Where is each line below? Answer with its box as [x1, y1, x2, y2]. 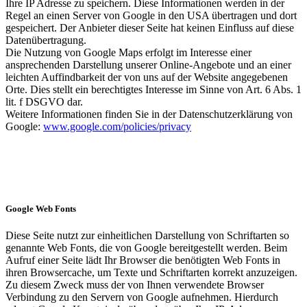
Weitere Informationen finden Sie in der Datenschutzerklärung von [5, 108, 293, 120]
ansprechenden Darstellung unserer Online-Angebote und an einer [5, 58, 291, 71]
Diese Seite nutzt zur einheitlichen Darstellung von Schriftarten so [5, 229, 289, 241]
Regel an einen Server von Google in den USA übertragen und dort [5, 9, 297, 21]
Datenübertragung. [5, 34, 86, 46]
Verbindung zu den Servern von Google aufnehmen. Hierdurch [5, 291, 278, 303]
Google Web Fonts [5, 203, 76, 214]
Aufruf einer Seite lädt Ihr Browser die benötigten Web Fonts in [5, 254, 280, 266]
